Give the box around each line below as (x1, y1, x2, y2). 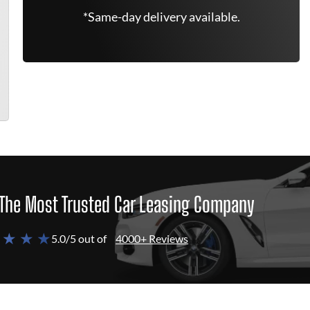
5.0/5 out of (51, 232, 107, 245)
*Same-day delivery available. (82, 9, 240, 24)
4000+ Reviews (116, 232, 188, 245)
